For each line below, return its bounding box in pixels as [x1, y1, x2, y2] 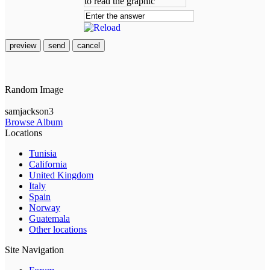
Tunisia [29, 148, 57, 159]
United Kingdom [29, 170, 93, 181]
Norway [29, 202, 60, 213]
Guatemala [29, 213, 70, 224]
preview [10, 41, 36, 51]
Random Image [5, 84, 63, 95]
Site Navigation [5, 245, 64, 256]
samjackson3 [5, 106, 54, 117]
